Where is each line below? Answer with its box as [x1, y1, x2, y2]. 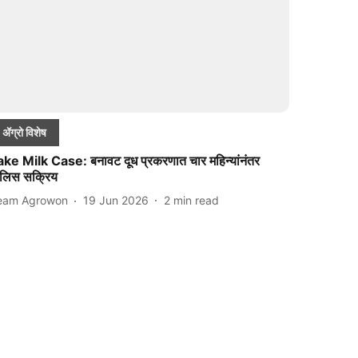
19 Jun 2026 [83, 193, 149, 208]
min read [173, 193, 220, 208]
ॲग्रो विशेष [2, 125, 47, 139]
